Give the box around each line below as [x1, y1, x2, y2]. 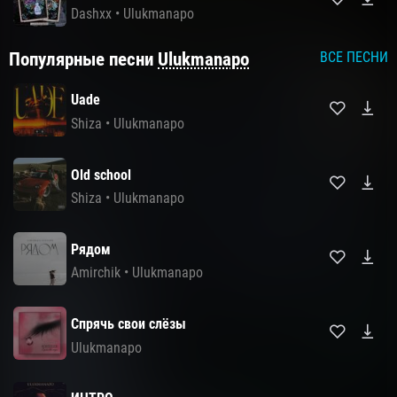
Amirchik [71, 264, 121, 282]
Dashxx [71, 5, 112, 23]
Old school [71, 166, 131, 183]
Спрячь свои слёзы [71, 315, 186, 332]
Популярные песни [9, 48, 158, 70]
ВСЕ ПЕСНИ [320, 48, 388, 66]
